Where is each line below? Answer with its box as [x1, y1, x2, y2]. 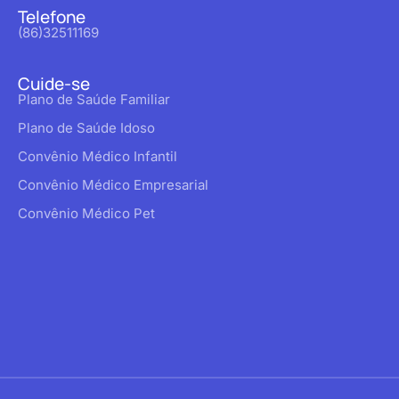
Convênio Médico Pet [18, 204, 155, 222]
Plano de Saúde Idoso [18, 118, 155, 136]
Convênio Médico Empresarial [18, 175, 208, 193]
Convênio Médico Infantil [18, 147, 177, 165]
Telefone [18, 4, 85, 28]
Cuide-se [18, 71, 90, 95]
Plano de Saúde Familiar [18, 90, 170, 108]
